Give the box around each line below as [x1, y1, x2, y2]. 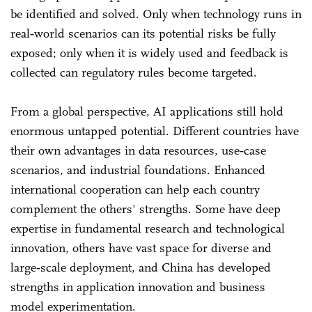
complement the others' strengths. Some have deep [10, 201, 281, 217]
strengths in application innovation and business [10, 279, 265, 295]
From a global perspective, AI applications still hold [10, 103, 283, 119]
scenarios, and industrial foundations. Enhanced [10, 162, 265, 178]
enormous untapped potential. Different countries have [10, 123, 299, 139]
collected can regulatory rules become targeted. [10, 64, 257, 80]
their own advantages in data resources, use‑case [10, 142, 266, 158]
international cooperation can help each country [10, 181, 260, 197]
